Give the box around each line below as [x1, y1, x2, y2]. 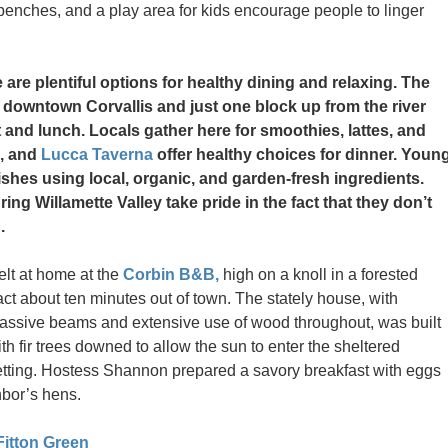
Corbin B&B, [123, 266, 219, 283]
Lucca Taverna [41, 146, 153, 163]
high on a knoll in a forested [219, 266, 418, 283]
